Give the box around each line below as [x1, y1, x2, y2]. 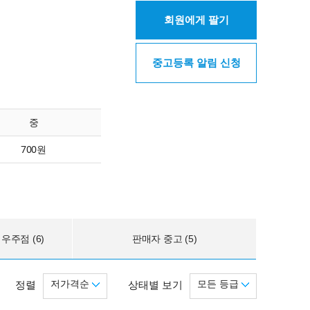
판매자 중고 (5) [131, 232, 197, 244]
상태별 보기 [128, 279, 183, 291]
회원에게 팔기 [163, 14, 229, 26]
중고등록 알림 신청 [152, 57, 241, 69]
